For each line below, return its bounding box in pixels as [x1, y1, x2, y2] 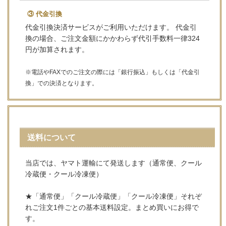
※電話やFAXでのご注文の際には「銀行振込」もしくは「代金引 [25, 69, 200, 76]
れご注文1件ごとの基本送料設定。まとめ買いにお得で [25, 203, 199, 211]
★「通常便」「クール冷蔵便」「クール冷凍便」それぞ [25, 192, 202, 200]
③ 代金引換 [27, 10, 62, 18]
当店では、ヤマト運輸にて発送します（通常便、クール [25, 158, 202, 167]
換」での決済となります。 [25, 80, 98, 87]
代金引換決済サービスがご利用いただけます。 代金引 [25, 23, 197, 32]
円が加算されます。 [25, 45, 89, 54]
